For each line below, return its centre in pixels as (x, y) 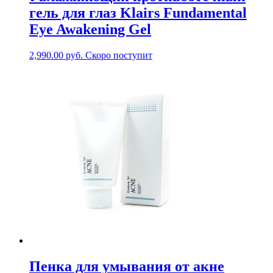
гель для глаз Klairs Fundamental (138, 12)
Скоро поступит (119, 55)
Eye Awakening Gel (90, 29)
